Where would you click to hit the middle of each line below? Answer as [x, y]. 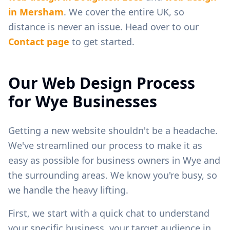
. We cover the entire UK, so [124, 12]
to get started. [102, 41]
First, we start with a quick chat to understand [109, 213]
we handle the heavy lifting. [68, 190]
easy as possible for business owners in [95, 160]
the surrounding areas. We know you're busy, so [113, 175]
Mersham [42, 12]
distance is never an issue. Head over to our [103, 26]
